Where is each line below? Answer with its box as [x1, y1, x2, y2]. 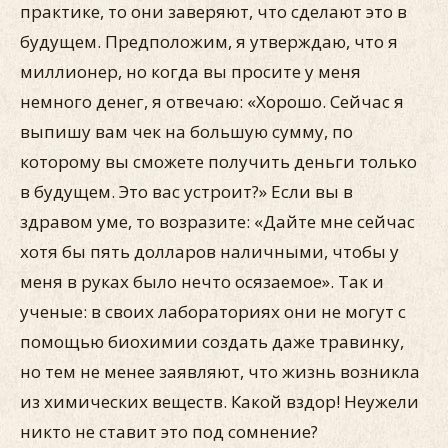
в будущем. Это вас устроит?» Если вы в [20, 180, 353, 203]
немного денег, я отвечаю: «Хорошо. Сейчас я [20, 90, 404, 113]
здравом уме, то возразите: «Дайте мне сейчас [20, 210, 415, 233]
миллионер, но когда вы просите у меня [20, 60, 361, 83]
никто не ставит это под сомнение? [20, 420, 318, 443]
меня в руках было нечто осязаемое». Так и [20, 270, 384, 293]
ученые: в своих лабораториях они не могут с [20, 300, 406, 323]
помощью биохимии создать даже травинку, [20, 330, 404, 353]
